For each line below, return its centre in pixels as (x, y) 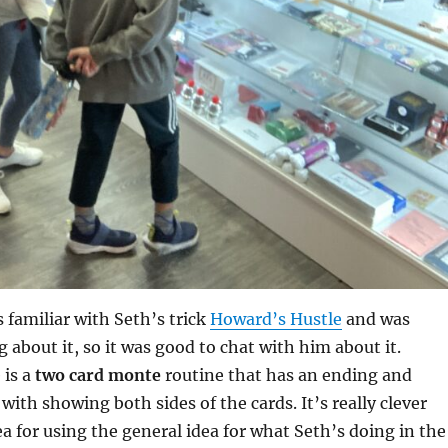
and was (375, 318)
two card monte (97, 374)
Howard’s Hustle (275, 318)
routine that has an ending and (286, 374)
